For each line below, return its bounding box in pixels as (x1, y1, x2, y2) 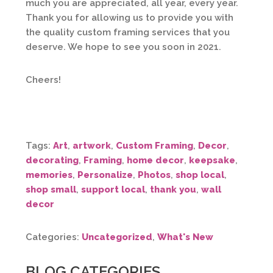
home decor (127, 155, 184, 166)
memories (26, 169, 73, 180)
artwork (73, 140, 111, 151)
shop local (175, 169, 224, 180)
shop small (26, 184, 76, 195)
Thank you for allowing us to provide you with (26, 12, 233, 23)
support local (81, 184, 145, 195)
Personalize (77, 169, 133, 180)
